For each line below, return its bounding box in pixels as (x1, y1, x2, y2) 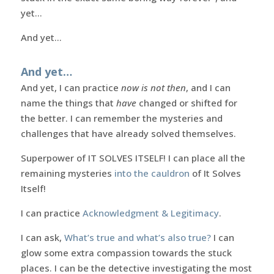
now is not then (120, 81, 186, 94)
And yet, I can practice (20, 81, 121, 94)
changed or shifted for (136, 96, 237, 109)
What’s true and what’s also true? (64, 231, 211, 243)
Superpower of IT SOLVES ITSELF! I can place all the (20, 151, 245, 164)
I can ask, (20, 231, 64, 243)
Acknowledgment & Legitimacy (82, 206, 219, 219)
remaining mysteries (20, 166, 114, 179)
